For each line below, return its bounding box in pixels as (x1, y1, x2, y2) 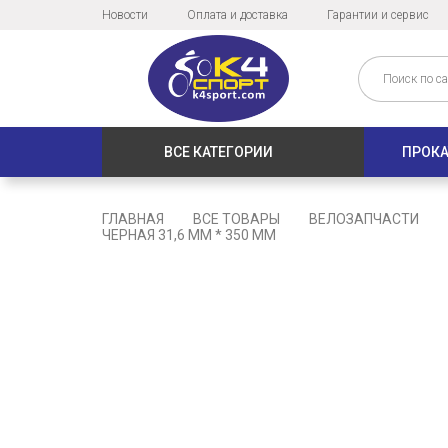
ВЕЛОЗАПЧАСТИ (309, 211, 419, 228)
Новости (102, 8, 148, 22)
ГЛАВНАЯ (102, 211, 164, 228)
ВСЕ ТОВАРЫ (193, 211, 280, 228)
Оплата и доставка (187, 8, 288, 22)
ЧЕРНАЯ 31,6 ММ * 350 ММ (102, 227, 276, 244)
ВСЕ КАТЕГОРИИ (164, 144, 273, 161)
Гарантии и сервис (327, 8, 429, 22)
